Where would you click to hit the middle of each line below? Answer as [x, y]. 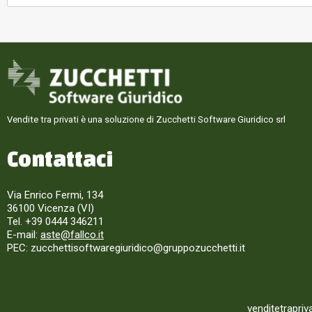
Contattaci [60, 159]
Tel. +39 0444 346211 [55, 222]
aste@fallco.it [72, 235]
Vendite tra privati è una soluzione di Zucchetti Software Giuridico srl [146, 120]
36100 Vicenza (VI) [50, 209]
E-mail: [24, 235]
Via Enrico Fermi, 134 [55, 195]
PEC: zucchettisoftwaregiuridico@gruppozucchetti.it [126, 248]
